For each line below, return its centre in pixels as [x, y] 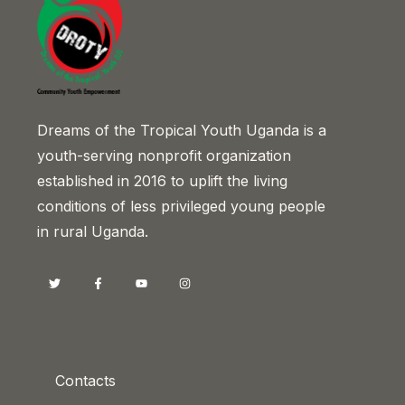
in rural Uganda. [93, 232]
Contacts [85, 381]
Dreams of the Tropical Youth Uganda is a [182, 131]
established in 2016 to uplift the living [162, 181]
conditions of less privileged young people [181, 207]
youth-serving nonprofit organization [164, 156]
